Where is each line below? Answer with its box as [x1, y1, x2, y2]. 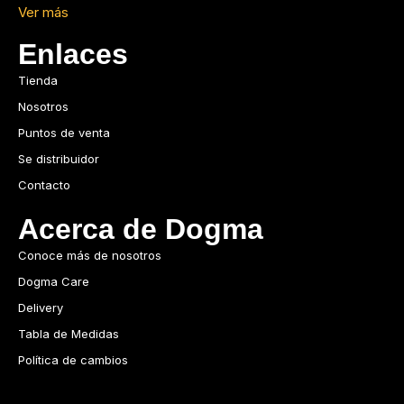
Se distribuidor [18, 151, 99, 166]
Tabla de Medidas [18, 326, 119, 341]
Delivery [18, 299, 63, 315]
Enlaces [18, 37, 128, 70]
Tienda [18, 72, 58, 87]
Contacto [18, 177, 70, 192]
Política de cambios [18, 352, 128, 367]
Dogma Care [18, 273, 89, 289]
